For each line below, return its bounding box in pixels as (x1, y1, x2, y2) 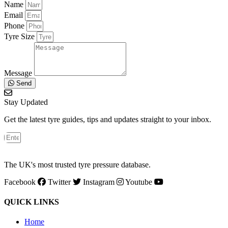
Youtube (125, 177, 152, 186)
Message (4, 68, 34, 77)
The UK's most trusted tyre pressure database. (4, 160, 151, 169)
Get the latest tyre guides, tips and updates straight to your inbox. (4, 115, 211, 124)
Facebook (4, 177, 36, 186)
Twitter (48, 177, 71, 186)
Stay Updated (4, 97, 48, 106)
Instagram (83, 177, 115, 186)
